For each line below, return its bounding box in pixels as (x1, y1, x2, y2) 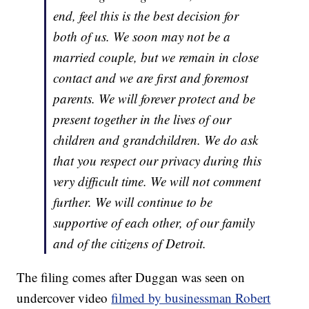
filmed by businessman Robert (111, 289, 271, 307)
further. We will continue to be (53, 193, 213, 211)
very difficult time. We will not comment (53, 172, 261, 190)
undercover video (17, 289, 112, 307)
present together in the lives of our (53, 110, 232, 128)
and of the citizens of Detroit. (53, 235, 207, 252)
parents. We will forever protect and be (53, 90, 256, 108)
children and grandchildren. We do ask (53, 131, 259, 149)
